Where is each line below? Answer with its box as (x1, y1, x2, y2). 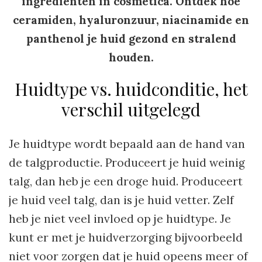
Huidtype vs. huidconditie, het (14, 77, 248, 101)
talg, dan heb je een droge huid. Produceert (9, 174, 243, 189)
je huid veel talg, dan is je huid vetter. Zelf (9, 193, 234, 208)
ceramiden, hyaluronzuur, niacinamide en (13, 13, 249, 27)
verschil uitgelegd (61, 98, 201, 122)
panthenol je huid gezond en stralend (26, 32, 236, 46)
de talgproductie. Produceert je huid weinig (9, 156, 245, 170)
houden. (108, 50, 154, 65)
